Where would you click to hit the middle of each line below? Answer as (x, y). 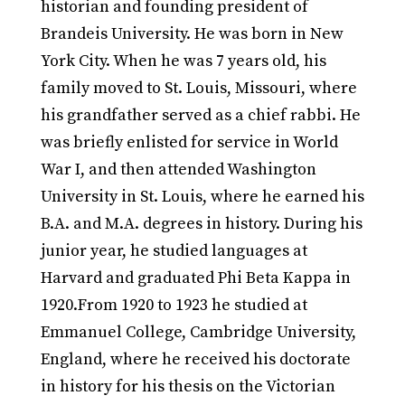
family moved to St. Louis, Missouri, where (198, 89)
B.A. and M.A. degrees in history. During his (201, 224)
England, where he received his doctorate (195, 360)
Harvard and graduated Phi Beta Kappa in (195, 278)
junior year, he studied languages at (174, 251)
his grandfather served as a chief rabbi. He (200, 116)
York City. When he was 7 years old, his (183, 61)
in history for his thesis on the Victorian (188, 387)
